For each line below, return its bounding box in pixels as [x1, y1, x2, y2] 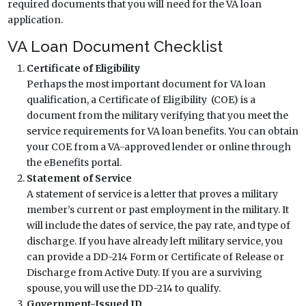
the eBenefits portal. [26, 156, 122, 169]
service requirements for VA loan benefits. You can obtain [26, 124, 298, 137]
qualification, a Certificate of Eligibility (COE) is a [26, 93, 255, 106]
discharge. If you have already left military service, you [26, 234, 283, 247]
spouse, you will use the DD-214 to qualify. [26, 281, 221, 294]
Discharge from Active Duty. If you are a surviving [26, 266, 262, 279]
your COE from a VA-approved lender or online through [26, 140, 291, 153]
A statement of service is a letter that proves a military [26, 187, 278, 200]
